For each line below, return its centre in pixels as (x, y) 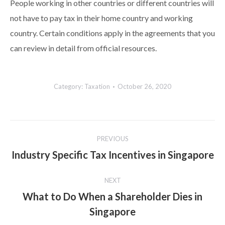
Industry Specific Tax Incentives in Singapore (113, 155)
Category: (69, 87)
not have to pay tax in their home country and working (101, 18)
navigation (49, 153)
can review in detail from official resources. (83, 48)
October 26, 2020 (144, 87)
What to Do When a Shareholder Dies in (113, 197)
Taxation (97, 87)
